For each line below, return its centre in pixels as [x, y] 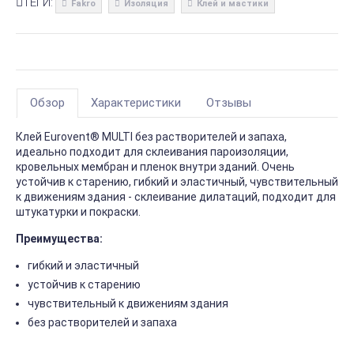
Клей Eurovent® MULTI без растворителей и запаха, [151, 137]
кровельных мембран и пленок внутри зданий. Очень [155, 167]
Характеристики [136, 103]
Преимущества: [59, 239]
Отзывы [229, 103]
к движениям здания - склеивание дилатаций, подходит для [176, 197]
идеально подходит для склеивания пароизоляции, [152, 152]
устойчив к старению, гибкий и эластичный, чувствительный [177, 182]
